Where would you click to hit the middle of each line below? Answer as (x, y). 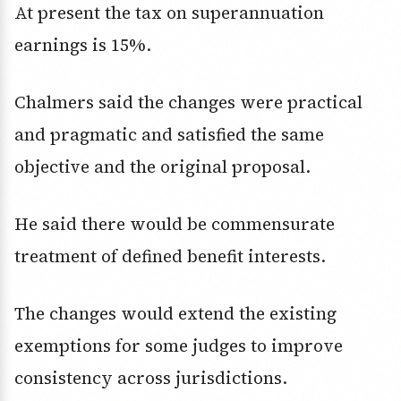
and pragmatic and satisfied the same (169, 135)
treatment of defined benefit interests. (170, 256)
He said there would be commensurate (175, 224)
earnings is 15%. (83, 45)
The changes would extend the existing (175, 314)
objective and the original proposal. (162, 167)
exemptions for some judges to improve (179, 346)
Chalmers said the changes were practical (188, 102)
